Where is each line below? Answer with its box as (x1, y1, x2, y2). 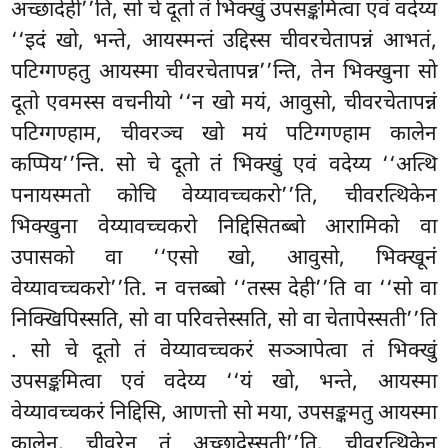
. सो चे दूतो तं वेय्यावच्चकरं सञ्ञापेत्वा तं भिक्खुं (11, 338, 437, 367)
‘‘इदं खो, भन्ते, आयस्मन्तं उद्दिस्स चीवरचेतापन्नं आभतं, (11, 28, 437, 57)
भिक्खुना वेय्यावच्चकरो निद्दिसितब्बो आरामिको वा (11, 214, 437, 243)
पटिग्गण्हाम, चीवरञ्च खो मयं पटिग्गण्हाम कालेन (11, 121, 437, 150)
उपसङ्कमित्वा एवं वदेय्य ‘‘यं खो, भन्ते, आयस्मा (11, 369, 437, 398)
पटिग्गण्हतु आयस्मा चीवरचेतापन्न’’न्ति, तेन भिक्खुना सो (11, 59, 437, 88)
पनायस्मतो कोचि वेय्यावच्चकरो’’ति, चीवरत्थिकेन (11, 183, 437, 212)
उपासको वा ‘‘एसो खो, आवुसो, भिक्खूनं (11, 245, 437, 274)
